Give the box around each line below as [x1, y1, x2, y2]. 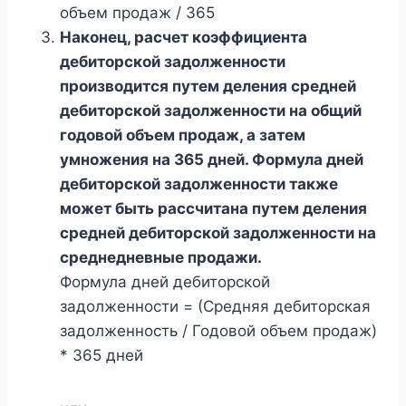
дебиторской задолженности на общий [60, 101, 362, 120]
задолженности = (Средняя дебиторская [60, 296, 371, 315]
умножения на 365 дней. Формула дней [60, 150, 363, 169]
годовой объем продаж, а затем [60, 125, 305, 144]
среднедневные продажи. [60, 247, 262, 266]
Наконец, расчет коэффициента [60, 27, 307, 46]
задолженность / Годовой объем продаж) [60, 321, 377, 340]
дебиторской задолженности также [60, 174, 338, 193]
